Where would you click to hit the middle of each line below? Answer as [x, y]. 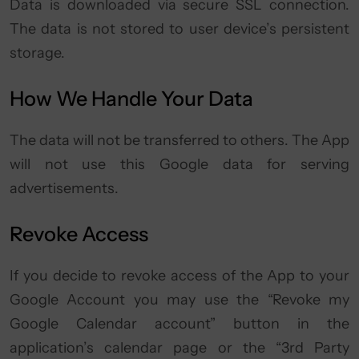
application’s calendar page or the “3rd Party [179, 348]
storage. [37, 53]
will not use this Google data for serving [179, 164]
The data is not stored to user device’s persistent [179, 29]
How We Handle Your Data [131, 99]
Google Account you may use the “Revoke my [179, 300]
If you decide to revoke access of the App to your [179, 276]
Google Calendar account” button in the [179, 324]
